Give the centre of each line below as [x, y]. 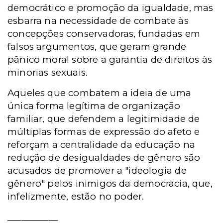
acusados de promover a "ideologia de [97, 171]
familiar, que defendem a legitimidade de [104, 119]
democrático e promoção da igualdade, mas [111, 8]
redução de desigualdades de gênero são [104, 158]
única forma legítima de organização [94, 106]
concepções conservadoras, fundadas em [104, 34]
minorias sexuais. [48, 73]
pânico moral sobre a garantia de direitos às [110, 60]
